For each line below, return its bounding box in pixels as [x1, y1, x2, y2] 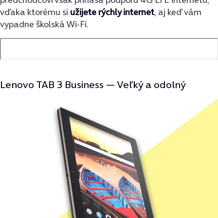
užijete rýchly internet [70, 6, 154, 18]
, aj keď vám [154, 6, 201, 18]
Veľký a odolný [117, 77, 186, 92]
